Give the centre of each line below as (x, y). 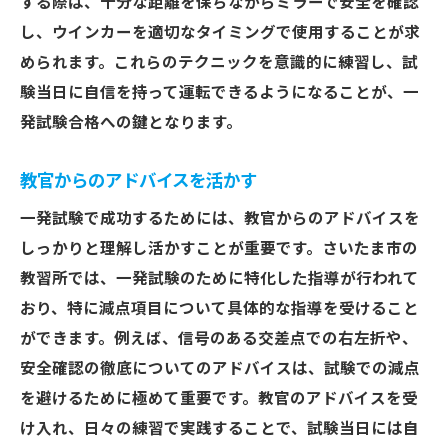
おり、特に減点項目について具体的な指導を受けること (219, 309)
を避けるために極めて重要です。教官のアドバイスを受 (219, 399)
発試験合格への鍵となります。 (131, 123)
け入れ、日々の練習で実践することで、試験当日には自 (219, 429)
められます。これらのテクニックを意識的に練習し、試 (219, 63)
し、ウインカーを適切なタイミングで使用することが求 (220, 33)
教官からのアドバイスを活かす (138, 181)
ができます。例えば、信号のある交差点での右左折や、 (219, 339)
